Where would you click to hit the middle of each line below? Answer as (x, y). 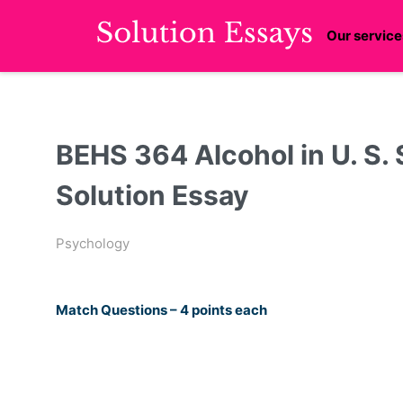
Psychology (93, 244)
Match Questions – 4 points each (161, 310)
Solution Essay (152, 196)
